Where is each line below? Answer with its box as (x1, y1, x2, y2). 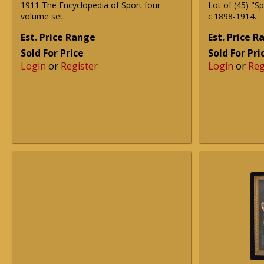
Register (61, 60, 98, 72)
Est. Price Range (21, 31, 95, 44)
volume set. (21, 11, 65, 22)
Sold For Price (21, 47, 84, 60)
